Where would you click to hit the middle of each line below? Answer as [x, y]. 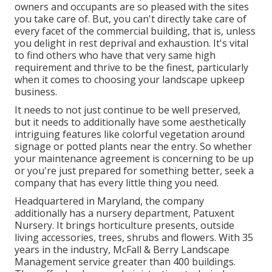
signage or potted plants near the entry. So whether [133, 146]
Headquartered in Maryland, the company [109, 201]
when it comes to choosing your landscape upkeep [130, 79]
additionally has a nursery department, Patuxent [124, 213]
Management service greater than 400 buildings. [125, 261]
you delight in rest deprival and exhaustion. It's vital [131, 43]
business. [36, 91]
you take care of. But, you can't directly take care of [131, 19]
